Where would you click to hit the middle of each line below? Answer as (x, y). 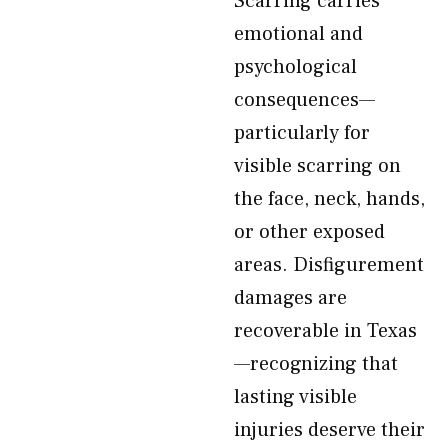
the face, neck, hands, (329, 199)
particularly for (302, 133)
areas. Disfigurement (329, 265)
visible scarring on (317, 166)
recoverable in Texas (325, 331)
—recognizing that (316, 364)
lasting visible (295, 397)
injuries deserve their (329, 430)
